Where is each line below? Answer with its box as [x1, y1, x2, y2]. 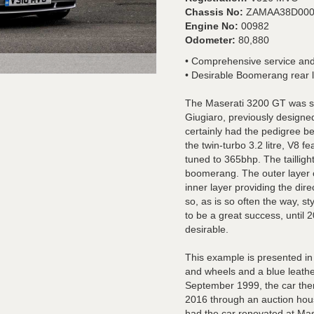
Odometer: [185, 34, 238, 46]
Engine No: [185, 20, 241, 32]
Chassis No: [185, 6, 246, 18]
